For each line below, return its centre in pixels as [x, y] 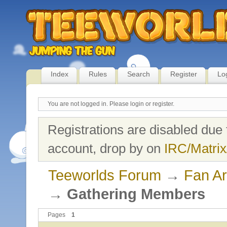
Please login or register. [142, 104]
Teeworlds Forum [104, 175]
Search [139, 74]
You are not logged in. [78, 104]
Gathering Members [136, 194]
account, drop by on [106, 148]
